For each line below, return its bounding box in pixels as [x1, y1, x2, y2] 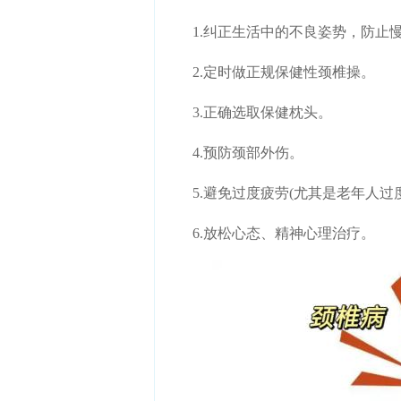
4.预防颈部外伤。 [164, 145, 303, 160]
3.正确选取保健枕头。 [164, 105, 332, 120]
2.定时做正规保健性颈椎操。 [164, 64, 375, 80]
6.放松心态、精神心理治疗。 [164, 226, 375, 241]
